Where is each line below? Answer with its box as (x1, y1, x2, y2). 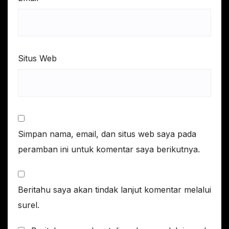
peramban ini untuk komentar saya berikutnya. (18, 144, 200, 155)
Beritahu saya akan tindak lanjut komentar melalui (18, 185, 211, 195)
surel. (18, 200, 39, 211)
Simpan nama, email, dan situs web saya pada (18, 129, 196, 140)
